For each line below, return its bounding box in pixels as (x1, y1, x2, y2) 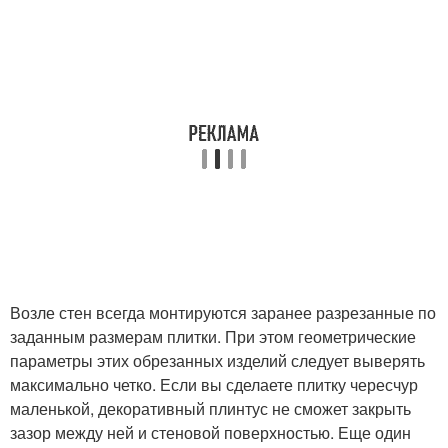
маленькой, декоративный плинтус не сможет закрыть (10, 397, 411, 420)
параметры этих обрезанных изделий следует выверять (10, 349, 425, 372)
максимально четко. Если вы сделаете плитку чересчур (10, 373, 418, 396)
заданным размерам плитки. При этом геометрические (10, 325, 416, 348)
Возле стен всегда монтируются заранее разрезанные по (10, 301, 436, 324)
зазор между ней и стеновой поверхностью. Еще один (10, 421, 411, 444)
